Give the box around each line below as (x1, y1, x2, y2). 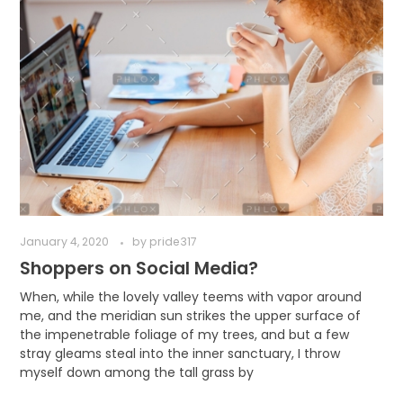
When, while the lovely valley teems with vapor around (19, 287, 362, 306)
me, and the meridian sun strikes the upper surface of (19, 306, 361, 325)
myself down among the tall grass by (19, 363, 254, 381)
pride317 (148, 234, 197, 250)
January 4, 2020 (19, 234, 109, 250)
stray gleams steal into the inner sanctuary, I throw (19, 344, 340, 363)
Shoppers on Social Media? (19, 255, 258, 281)
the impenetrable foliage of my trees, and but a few (19, 325, 349, 344)
